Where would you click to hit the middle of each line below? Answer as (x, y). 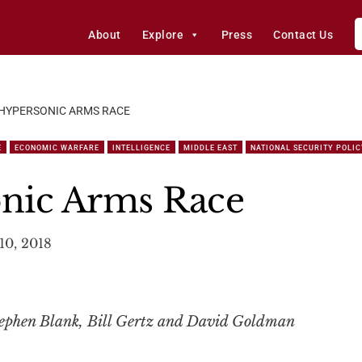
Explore (163, 35)
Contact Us (303, 35)
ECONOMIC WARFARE (57, 148)
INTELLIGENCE (141, 148)
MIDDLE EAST (210, 148)
